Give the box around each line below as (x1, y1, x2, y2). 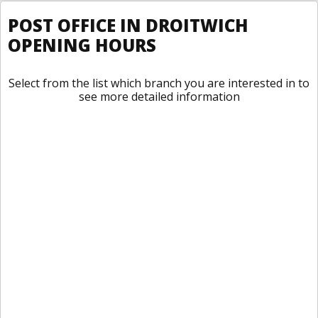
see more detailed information (78, 89, 240, 104)
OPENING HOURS (8, 33, 156, 57)
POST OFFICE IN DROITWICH (8, 13, 248, 37)
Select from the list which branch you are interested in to (9, 75, 309, 91)
